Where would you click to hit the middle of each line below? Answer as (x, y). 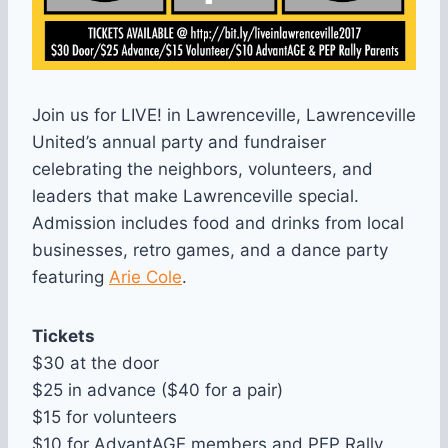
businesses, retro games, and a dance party (210, 250)
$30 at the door (95, 363)
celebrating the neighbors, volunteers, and (202, 169)
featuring (70, 277)
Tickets (63, 336)
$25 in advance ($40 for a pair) (157, 390)
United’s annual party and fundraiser (179, 142)
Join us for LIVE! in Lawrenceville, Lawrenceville (224, 115)
